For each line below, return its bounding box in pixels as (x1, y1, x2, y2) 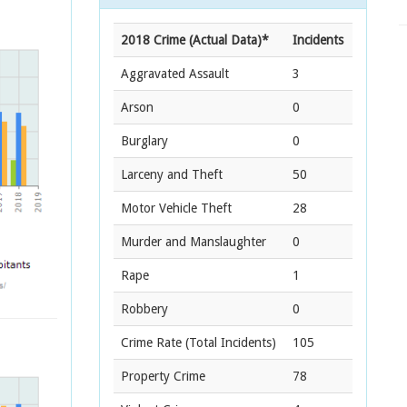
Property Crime (121, 369, 205, 383)
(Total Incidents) (182, 335, 276, 350)
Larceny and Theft (121, 167, 223, 182)
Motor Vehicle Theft (121, 201, 232, 215)
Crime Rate (121, 335, 182, 350)
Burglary (121, 134, 168, 148)
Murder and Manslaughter (121, 234, 266, 249)
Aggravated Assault (121, 66, 229, 81)
